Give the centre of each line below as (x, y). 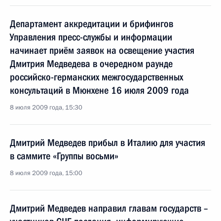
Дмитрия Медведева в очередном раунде (91, 64)
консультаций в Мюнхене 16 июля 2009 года (99, 90)
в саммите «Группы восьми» (64, 156)
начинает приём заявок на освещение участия (102, 50)
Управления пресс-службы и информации (91, 37)
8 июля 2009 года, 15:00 (46, 173)
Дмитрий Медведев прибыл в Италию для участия (108, 143)
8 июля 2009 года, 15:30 (46, 108)
